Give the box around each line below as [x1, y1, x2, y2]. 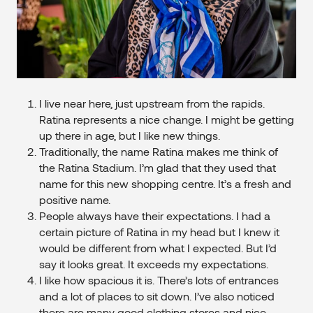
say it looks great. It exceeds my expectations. [39, 257, 268, 271]
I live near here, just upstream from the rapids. [39, 96, 265, 110]
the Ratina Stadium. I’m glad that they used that [39, 161, 276, 175]
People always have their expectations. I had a [39, 209, 270, 223]
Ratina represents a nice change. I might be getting [39, 112, 294, 126]
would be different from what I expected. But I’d [39, 241, 277, 255]
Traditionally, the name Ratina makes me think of [39, 145, 278, 159]
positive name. [39, 193, 110, 207]
